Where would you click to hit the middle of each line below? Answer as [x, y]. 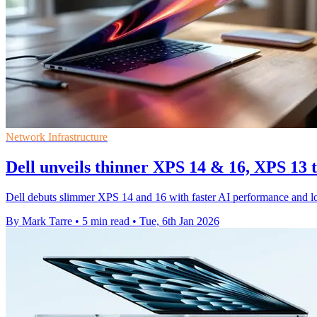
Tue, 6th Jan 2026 [179, 221]
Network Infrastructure [57, 137]
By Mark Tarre [39, 221]
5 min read [106, 221]
